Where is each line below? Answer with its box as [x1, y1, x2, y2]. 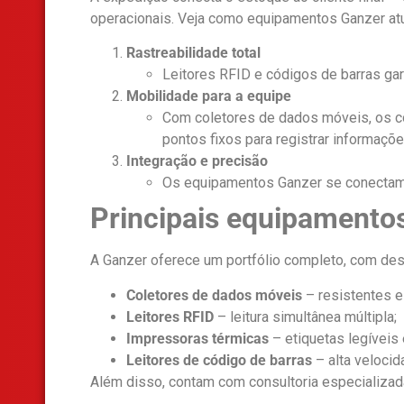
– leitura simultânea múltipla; [214, 308, 397, 326]
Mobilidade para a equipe [126, 87, 291, 106]
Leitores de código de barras [126, 351, 312, 369]
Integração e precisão [126, 152, 268, 170]
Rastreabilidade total [126, 44, 261, 62]
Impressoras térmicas [126, 329, 269, 347]
